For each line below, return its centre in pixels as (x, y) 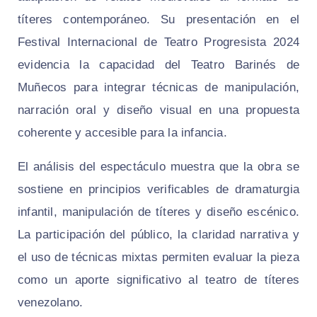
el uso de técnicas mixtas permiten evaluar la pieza (158, 258)
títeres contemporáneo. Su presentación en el (158, 20)
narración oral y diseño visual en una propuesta (158, 110)
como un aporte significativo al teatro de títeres (158, 280)
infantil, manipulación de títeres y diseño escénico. (158, 212)
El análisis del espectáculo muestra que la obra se (158, 167)
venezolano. (51, 303)
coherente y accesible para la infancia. (122, 133)
